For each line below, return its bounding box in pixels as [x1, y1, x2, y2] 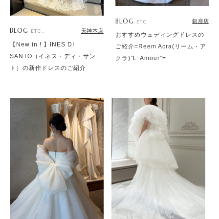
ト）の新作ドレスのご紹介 [10, 64, 86, 71]
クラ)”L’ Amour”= [115, 55, 167, 62]
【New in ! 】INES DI [10, 41, 74, 48]
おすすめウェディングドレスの [115, 31, 205, 39]
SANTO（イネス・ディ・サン [10, 52, 96, 60]
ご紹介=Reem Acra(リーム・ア [115, 43, 207, 50]
